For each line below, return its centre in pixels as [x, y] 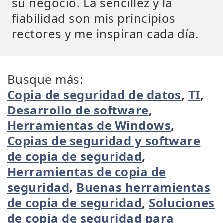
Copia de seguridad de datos [94, 94]
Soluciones [182, 202]
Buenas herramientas [143, 187]
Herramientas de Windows [89, 125]
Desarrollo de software [78, 110]
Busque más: [45, 79]
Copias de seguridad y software [104, 141]
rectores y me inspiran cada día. [105, 34]
